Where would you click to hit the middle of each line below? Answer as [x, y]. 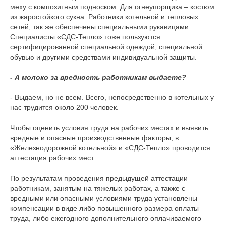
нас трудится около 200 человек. [64, 107]
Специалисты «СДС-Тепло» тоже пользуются [85, 37]
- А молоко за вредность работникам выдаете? [98, 77]
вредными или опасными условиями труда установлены [104, 198]
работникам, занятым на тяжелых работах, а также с [98, 188]
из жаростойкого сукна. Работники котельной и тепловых [104, 17]
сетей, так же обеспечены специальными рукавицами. [100, 27]
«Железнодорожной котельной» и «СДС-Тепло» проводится [110, 148]
